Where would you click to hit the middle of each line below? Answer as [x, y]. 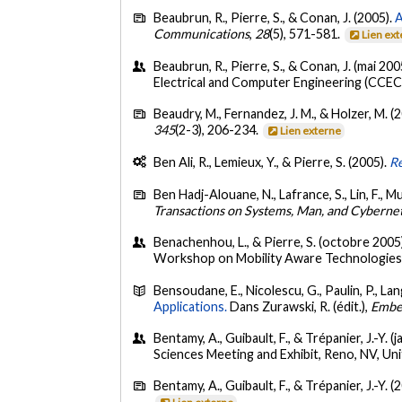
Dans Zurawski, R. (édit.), [301, 306]
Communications [202, 34]
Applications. [192, 306]
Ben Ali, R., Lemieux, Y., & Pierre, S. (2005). [272, 162]
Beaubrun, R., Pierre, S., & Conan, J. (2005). [275, 18]
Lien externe [311, 131]
